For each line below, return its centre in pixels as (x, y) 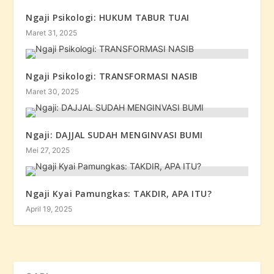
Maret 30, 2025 (53, 92)
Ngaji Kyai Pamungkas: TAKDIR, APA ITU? (119, 194)
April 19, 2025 (49, 209)
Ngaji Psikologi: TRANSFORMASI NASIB (112, 76)
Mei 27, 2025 (48, 150)
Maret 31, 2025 (52, 33)
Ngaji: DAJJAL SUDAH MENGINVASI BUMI (114, 135)
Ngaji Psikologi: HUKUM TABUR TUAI (108, 18)
